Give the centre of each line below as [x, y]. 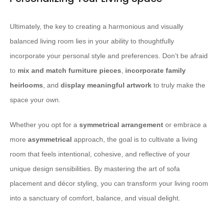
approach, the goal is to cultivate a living [135, 140]
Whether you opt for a [44, 125]
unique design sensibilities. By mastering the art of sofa [95, 169]
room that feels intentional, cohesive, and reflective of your [100, 154]
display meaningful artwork [106, 85]
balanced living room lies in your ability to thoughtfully [92, 41]
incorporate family [155, 71]
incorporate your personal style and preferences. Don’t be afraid [109, 56]
